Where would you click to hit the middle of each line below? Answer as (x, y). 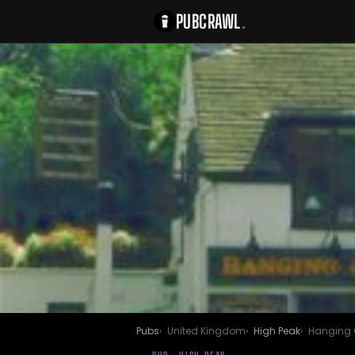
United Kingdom (206, 331)
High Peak (277, 331)
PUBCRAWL (209, 21)
